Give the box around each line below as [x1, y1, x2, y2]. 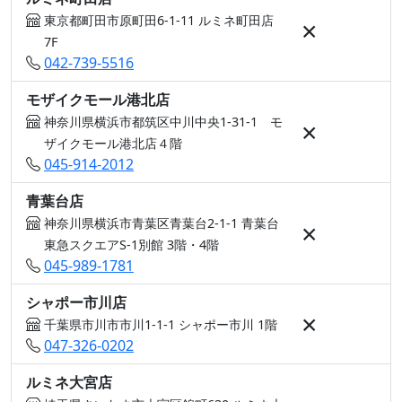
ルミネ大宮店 [26, 372, 112, 392]
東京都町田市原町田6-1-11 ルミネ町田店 [44, 12, 274, 29]
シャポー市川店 [26, 293, 127, 312]
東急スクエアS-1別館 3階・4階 [44, 236, 219, 253]
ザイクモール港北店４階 [44, 135, 182, 152]
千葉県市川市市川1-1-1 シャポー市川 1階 [44, 316, 277, 333]
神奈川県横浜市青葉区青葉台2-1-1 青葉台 [44, 214, 279, 232]
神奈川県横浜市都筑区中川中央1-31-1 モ [44, 113, 283, 130]
